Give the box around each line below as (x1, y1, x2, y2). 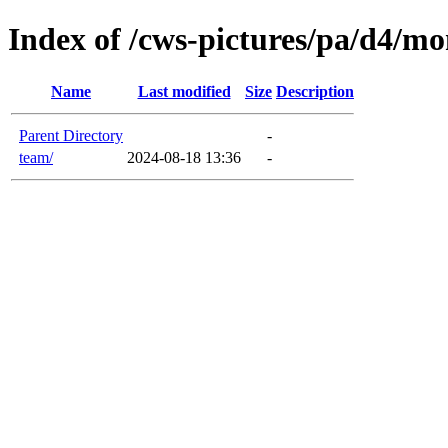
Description (276, 82, 354, 100)
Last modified (137, 82, 231, 100)
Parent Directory (19, 126, 123, 144)
